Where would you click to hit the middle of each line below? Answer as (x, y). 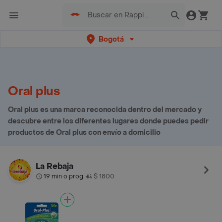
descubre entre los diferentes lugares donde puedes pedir (108, 121)
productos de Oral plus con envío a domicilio (84, 133)
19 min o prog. (64, 176)
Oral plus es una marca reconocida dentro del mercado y (105, 110)
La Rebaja (55, 166)
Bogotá (111, 39)
